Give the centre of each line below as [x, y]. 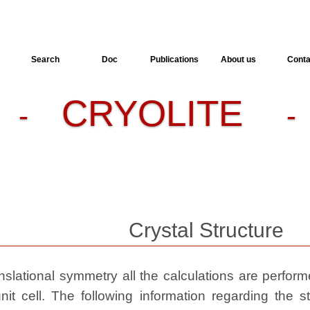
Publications [174, 60]
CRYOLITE [157, 113]
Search [45, 60]
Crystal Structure [209, 230]
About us [238, 60]
